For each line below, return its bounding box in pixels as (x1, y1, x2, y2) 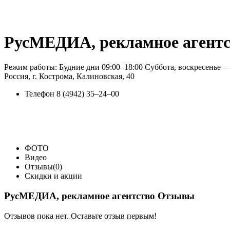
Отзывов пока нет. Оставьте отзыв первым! (4, 211, 157, 220)
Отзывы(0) (25, 162, 62, 171)
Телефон (25, 89, 54, 99)
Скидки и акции (25, 171, 82, 181)
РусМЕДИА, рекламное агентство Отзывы (4, 190, 195, 201)
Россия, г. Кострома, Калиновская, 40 (4, 72, 135, 81)
